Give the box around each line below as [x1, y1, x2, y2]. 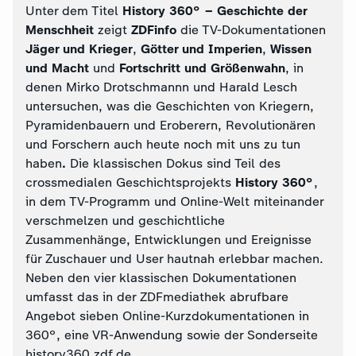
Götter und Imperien [141, 41, 262, 56]
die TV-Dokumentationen [176, 22, 326, 37]
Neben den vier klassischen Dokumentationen [25, 270, 296, 285]
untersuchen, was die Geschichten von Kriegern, [25, 99, 314, 114]
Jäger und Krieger [25, 41, 133, 56]
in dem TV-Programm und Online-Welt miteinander [25, 194, 323, 209]
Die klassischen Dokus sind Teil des [70, 156, 281, 171]
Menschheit [25, 22, 94, 37]
